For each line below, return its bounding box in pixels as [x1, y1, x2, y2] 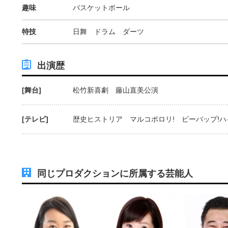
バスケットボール [73, 3, 130, 12]
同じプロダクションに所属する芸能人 [37, 168, 193, 179]
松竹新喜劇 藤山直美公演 [73, 85, 158, 94]
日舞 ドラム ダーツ [73, 27, 144, 36]
